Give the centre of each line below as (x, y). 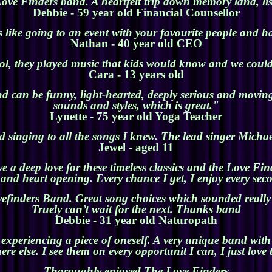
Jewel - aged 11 (136, 148)
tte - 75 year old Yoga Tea (138, 117)
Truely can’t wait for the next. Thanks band (136, 209)
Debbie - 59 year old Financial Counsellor (136, 13)
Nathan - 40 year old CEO (136, 44)
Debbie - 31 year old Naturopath (136, 220)
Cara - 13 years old (136, 75)
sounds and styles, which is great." (136, 106)
